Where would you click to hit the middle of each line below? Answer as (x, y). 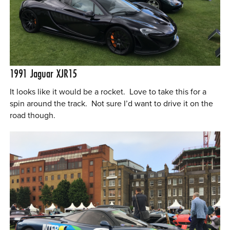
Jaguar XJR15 (54, 73)
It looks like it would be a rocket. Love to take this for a (108, 92)
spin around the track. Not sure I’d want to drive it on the (112, 103)
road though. (33, 115)
